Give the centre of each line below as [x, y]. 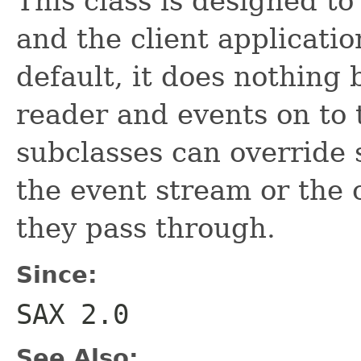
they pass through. [146, 228]
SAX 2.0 [73, 314]
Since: [57, 274]
